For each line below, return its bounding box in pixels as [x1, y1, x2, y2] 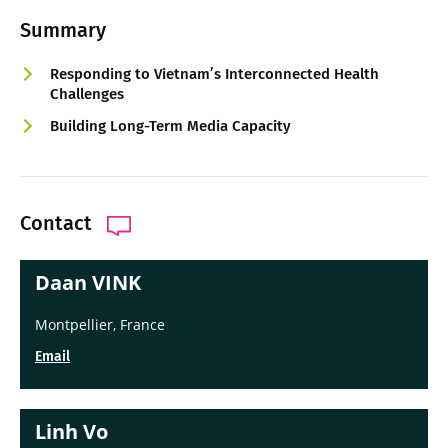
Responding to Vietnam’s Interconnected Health [50, 64, 379, 83]
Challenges [50, 84, 124, 103]
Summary [20, 17, 106, 42]
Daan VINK [35, 268, 141, 296]
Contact [20, 210, 92, 235]
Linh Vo [35, 417, 108, 445]
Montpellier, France [35, 314, 165, 334]
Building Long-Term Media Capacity [50, 116, 291, 135]
